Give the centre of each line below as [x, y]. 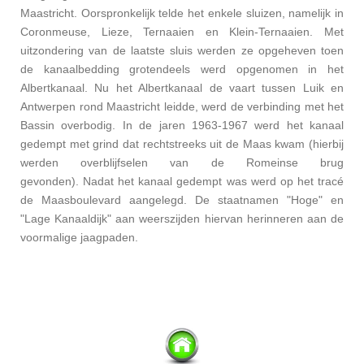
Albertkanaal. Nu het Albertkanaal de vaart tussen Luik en [182, 87]
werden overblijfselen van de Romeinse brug [182, 162]
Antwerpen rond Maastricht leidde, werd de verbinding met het [182, 106]
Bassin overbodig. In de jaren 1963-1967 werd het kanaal [182, 125]
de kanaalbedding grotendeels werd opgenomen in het [182, 69]
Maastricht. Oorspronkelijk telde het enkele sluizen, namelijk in [182, 13]
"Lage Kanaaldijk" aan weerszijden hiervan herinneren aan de [182, 218]
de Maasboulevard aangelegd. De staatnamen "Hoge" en [182, 199]
